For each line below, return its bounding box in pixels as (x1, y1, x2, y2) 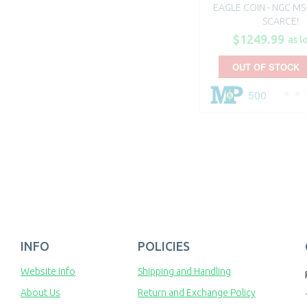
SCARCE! (262, 16, 299, 27)
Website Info (21, 266, 75, 278)
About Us (21, 287, 60, 299)
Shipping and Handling (138, 266, 231, 278)
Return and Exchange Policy (138, 287, 256, 299)
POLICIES (138, 239, 190, 254)
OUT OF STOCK (232, 60, 300, 74)
